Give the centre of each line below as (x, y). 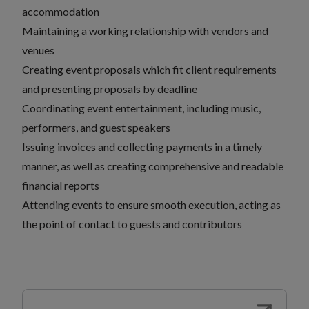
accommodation (61, 11)
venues (38, 50)
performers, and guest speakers (96, 127)
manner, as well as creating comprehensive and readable (153, 166)
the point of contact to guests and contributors (132, 224)
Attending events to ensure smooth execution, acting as (151, 205)
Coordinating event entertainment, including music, (141, 108)
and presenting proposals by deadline (110, 89)
